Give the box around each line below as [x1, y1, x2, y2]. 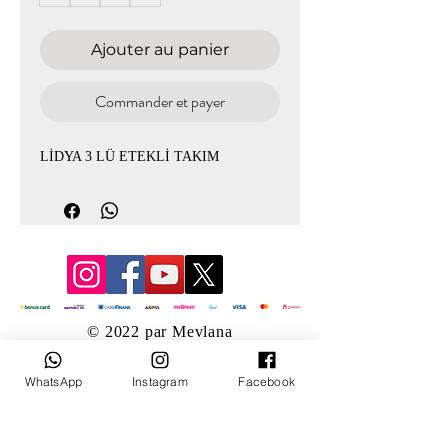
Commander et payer [95, 90, 225, 113]
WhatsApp [24, 373, 83, 389]
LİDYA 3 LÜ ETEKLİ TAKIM [40, 149, 219, 164]
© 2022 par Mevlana [87, 323, 233, 340]
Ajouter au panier [91, 40, 229, 59]
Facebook [238, 373, 295, 389]
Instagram [132, 373, 188, 389]
